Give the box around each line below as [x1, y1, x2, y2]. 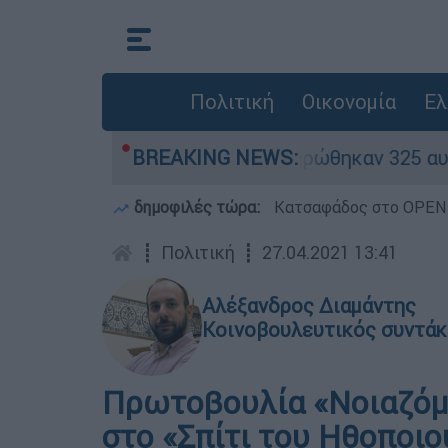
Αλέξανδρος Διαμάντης [202, 293, 416, 318]
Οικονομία [301, 89, 396, 114]
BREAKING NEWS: [132, 145, 298, 170]
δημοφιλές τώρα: [130, 197, 264, 217]
